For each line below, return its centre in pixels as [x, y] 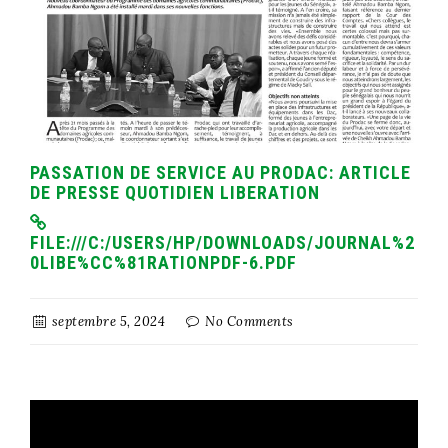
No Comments [247, 321]
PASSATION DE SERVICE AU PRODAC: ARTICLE [220, 172]
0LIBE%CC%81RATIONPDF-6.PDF [163, 262]
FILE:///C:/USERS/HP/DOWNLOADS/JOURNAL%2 [222, 242]
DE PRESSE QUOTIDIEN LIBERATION [175, 192]
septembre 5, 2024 [107, 321]
